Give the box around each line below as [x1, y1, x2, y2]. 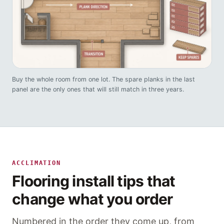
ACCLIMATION [12, 159, 61, 167]
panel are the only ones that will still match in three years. [12, 85, 184, 93]
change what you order [12, 190, 173, 208]
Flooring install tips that [12, 172, 175, 190]
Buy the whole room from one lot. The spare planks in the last [12, 75, 195, 83]
